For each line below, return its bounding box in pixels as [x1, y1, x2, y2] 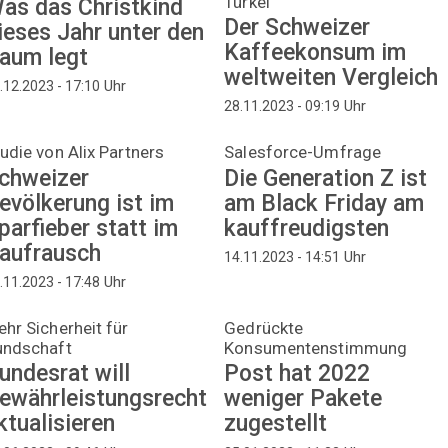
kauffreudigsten [224, 214, 390, 242]
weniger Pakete [224, 385, 383, 413]
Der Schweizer [224, 14, 371, 41]
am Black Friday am [224, 189, 425, 217]
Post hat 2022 [224, 360, 371, 388]
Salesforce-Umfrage [224, 142, 382, 163]
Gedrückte [224, 317, 304, 338]
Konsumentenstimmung [224, 337, 408, 358]
